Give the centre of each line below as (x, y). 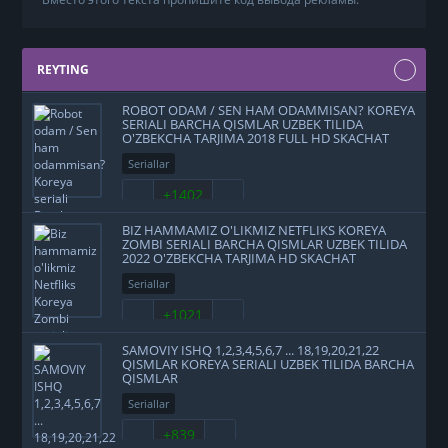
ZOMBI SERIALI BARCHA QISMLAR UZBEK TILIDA (265, 243)
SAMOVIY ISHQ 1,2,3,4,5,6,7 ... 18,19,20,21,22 (251, 349)
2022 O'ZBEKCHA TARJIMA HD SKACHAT (239, 257)
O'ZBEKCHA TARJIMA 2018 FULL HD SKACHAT (256, 137)
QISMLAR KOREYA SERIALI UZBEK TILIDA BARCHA (268, 363)
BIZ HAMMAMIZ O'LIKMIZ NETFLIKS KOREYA (254, 229)
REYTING (63, 69)
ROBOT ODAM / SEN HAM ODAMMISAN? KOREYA (269, 109)
